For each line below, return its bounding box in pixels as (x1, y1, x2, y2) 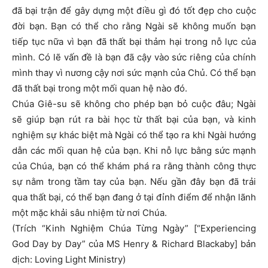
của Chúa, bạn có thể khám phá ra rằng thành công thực (12, 160, 256, 172)
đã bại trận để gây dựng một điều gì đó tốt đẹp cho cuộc (12, 5, 256, 17)
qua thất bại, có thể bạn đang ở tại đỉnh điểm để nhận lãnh (12, 191, 256, 203)
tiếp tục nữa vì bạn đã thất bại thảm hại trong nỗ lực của (12, 36, 256, 48)
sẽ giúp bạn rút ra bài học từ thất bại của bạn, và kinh (12, 114, 256, 126)
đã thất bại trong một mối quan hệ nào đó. (12, 83, 187, 95)
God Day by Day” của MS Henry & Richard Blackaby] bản (12, 238, 256, 250)
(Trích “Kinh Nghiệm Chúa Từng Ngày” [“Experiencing (12, 223, 256, 234)
